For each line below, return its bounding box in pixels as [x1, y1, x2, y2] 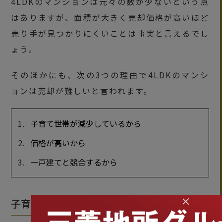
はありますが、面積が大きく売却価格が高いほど [11, 11, 209, 23]
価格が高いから [30, 137, 86, 149]
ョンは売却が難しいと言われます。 [11, 84, 153, 97]
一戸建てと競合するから [30, 156, 117, 168]
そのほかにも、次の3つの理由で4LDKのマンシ [11, 68, 209, 81]
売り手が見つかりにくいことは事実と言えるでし [11, 27, 209, 39]
